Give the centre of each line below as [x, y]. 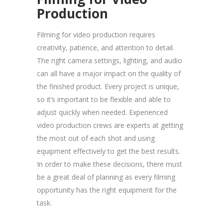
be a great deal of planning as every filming [106, 177]
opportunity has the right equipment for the [107, 190]
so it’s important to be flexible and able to [104, 99]
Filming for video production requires [96, 34]
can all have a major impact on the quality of [109, 73]
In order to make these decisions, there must [110, 164]
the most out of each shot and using [96, 138]
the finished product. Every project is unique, [108, 86]
